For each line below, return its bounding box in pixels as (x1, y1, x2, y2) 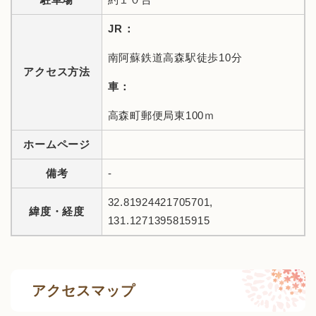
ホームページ (23, 138, 90, 151)
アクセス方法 (23, 66, 90, 78)
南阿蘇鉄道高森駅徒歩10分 (107, 51, 243, 64)
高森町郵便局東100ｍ (107, 109, 215, 122)
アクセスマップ (32, 282, 135, 298)
